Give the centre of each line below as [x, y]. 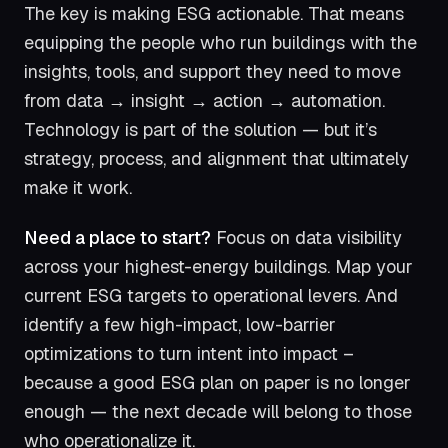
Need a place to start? [117, 238]
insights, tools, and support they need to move [212, 71]
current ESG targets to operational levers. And [211, 296]
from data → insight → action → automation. [204, 100]
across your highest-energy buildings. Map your [218, 267]
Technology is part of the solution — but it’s [200, 129]
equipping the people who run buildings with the [220, 42]
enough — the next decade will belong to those [218, 412]
